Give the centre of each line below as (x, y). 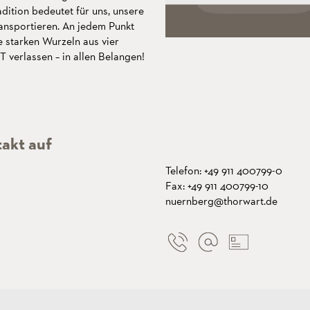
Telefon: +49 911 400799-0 (224, 171)
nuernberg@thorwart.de (221, 201)
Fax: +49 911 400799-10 (217, 186)
